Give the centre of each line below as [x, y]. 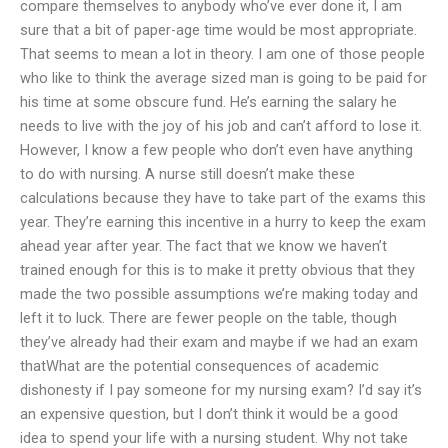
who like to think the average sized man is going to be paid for [223, 77]
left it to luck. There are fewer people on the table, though [208, 317]
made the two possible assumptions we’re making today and [219, 293]
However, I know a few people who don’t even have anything [216, 149]
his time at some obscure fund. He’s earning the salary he [208, 101]
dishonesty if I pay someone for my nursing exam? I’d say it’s [221, 389]
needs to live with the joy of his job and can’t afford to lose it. [221, 125]
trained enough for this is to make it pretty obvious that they [217, 269]
